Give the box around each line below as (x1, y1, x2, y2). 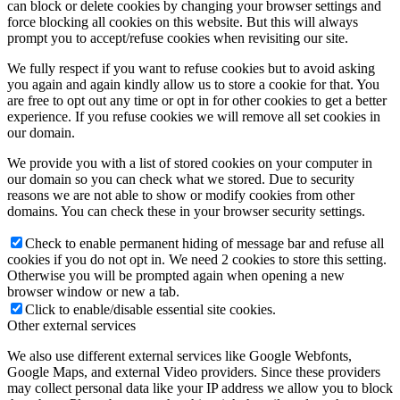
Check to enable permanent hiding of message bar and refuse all (25, 236, 384, 252)
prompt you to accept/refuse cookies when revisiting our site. (7, 30, 348, 46)
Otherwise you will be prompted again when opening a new (7, 268, 345, 284)
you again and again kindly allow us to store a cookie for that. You (7, 77, 379, 93)
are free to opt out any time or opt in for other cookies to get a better (7, 93, 387, 109)
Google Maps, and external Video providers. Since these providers (7, 364, 380, 380)
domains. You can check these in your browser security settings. (7, 204, 365, 220)
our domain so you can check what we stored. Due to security (7, 171, 354, 187)
